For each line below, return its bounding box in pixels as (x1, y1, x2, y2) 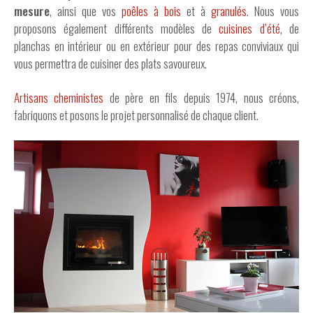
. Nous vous (247, 2, 299, 20)
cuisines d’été (219, 20, 280, 38)
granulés (211, 2, 247, 20)
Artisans (14, 89, 48, 107)
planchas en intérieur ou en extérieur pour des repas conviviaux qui (14, 37, 299, 55)
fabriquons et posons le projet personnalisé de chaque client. (14, 106, 259, 124)
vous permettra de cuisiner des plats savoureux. (14, 54, 207, 73)
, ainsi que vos (50, 2, 122, 20)
